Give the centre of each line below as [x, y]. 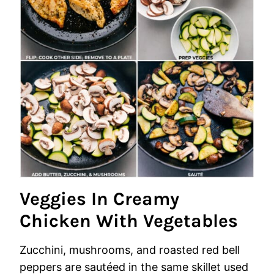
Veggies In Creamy [99, 199]
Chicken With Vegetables [129, 221]
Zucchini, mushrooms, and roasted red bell [130, 250]
